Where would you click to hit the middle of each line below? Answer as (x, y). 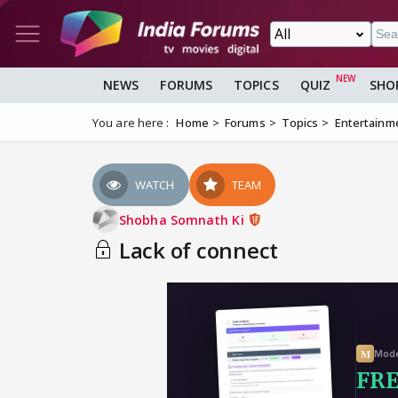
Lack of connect (196, 251)
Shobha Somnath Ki (183, 219)
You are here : (131, 123)
